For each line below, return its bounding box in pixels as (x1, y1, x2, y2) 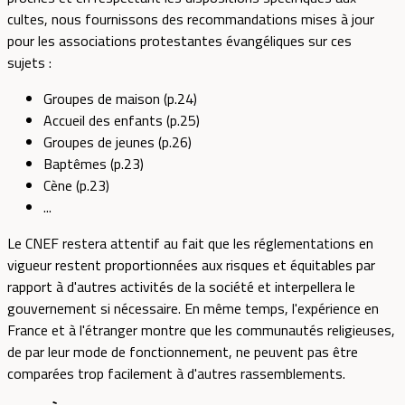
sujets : (7, 52, 52, 74)
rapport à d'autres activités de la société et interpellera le (7, 276, 355, 298)
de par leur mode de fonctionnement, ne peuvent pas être (7, 341, 358, 363)
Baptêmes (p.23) (43, 153, 144, 175)
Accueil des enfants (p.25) (43, 109, 200, 132)
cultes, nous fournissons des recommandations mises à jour (7, 8, 374, 31)
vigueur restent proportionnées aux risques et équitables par (7, 254, 375, 277)
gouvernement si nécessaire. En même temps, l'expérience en (7, 297, 379, 320)
